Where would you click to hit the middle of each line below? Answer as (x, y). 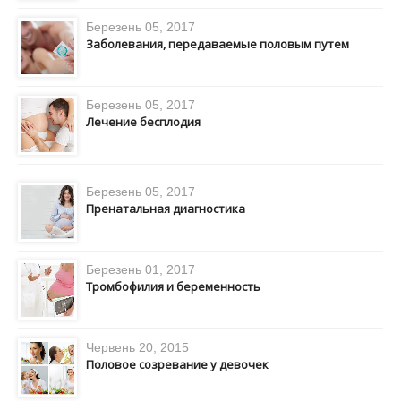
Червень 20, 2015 (137, 347)
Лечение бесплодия (143, 122)
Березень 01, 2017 (141, 269)
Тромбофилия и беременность (173, 286)
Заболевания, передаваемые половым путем (218, 44)
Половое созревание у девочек (177, 364)
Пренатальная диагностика (166, 209)
